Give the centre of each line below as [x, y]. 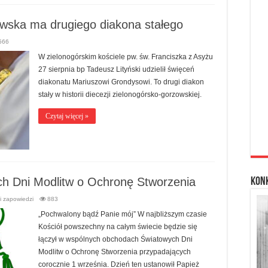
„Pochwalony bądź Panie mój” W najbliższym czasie [123, 214]
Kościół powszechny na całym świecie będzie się [118, 227]
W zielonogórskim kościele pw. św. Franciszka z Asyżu [126, 57]
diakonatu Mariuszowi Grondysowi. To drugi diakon [121, 82]
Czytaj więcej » [67, 116]
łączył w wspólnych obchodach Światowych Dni [115, 240]
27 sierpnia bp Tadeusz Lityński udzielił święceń [116, 70]
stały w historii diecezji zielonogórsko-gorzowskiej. [120, 95]
